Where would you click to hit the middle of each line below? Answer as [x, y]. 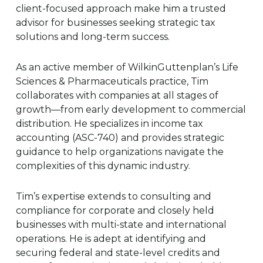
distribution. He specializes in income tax [110, 124]
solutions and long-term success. [93, 37]
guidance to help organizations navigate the [120, 152]
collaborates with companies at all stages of [117, 95]
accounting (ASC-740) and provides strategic [120, 138]
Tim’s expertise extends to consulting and [114, 196]
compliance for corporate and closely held [115, 210]
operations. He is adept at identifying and [111, 239]
